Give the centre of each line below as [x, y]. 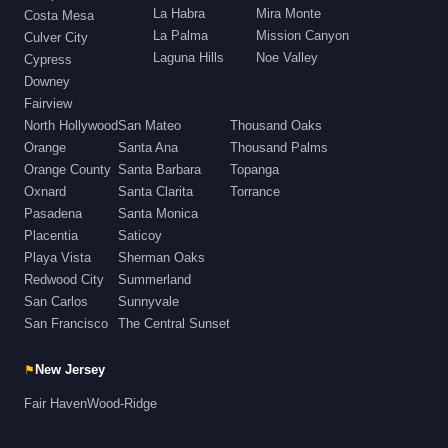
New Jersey [70, 370]
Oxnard [45, 192]
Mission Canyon [302, 36]
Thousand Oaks [276, 126]
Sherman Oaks [161, 258]
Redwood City [64, 280]
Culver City [56, 38]
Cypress [48, 60]
